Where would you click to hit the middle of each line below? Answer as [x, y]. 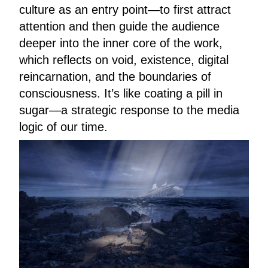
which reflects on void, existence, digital [124, 60]
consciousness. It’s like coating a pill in [121, 93]
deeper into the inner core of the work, [121, 43]
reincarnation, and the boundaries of [115, 76]
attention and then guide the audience [119, 26]
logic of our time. [63, 127]
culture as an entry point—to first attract [125, 9]
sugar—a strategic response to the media [129, 110]
